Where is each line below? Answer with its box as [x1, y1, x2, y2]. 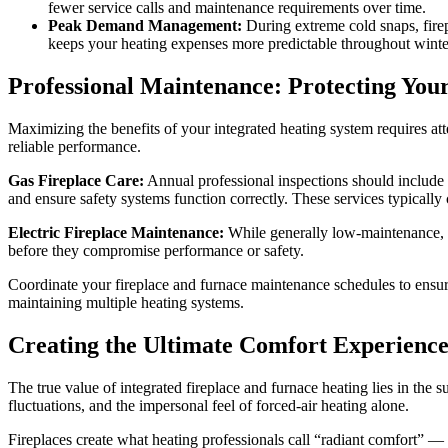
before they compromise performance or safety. [8, 242, 304, 260]
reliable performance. [8, 138, 141, 156]
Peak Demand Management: [48, 17, 242, 35]
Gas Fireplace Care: [8, 172, 144, 190]
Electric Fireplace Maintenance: [8, 224, 224, 242]
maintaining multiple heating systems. [8, 294, 244, 312]
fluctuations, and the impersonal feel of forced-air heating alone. [8, 396, 409, 414]
